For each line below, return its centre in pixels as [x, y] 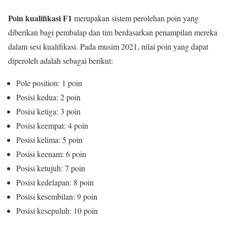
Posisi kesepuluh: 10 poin [57, 210]
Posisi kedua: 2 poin [48, 97]
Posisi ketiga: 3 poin [48, 111]
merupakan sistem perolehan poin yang [135, 18]
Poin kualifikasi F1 [40, 18]
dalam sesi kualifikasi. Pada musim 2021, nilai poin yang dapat [108, 46]
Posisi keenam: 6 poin [51, 154]
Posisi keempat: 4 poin [52, 125]
